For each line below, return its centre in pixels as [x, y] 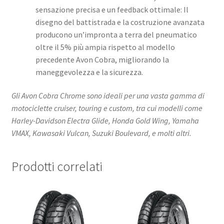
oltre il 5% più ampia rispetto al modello [105, 47]
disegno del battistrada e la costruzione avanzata [120, 22]
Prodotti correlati [57, 167]
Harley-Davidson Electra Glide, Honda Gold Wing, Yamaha [105, 121]
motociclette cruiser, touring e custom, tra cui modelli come [107, 108]
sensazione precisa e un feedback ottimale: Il [112, 9]
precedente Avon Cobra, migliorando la [102, 59]
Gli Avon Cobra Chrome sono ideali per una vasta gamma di [108, 96]
